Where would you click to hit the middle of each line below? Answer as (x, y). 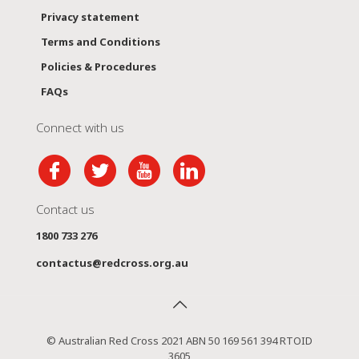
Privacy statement (90, 17)
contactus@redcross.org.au (112, 263)
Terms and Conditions (101, 42)
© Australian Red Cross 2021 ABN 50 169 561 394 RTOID (179, 341)
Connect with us (80, 127)
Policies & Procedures (99, 67)
